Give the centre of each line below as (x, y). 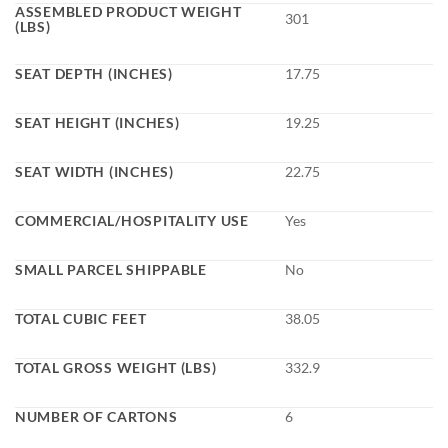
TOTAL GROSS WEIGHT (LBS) (116, 368)
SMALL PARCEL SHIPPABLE (111, 270)
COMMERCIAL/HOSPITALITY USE (132, 221)
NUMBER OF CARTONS (96, 417)
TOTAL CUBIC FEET (81, 319)
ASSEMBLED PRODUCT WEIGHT (128, 12)
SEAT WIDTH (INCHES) (94, 172)
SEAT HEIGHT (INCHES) (97, 123)
